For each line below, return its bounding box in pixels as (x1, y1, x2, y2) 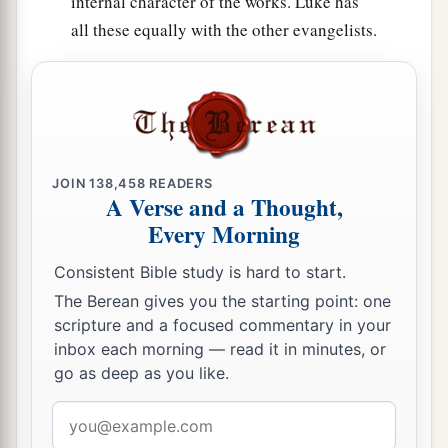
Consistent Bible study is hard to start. (54, 261, 346, 282)
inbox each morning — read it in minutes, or (54, 339, 386, 360)
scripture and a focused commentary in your (54, 315, 391, 336)
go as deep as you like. (54, 363, 229, 384)
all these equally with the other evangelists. (71, 18, 377, 42)
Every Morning (148, 217, 300, 252)
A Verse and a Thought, (105, 190, 343, 225)
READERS (145, 175, 213, 191)
